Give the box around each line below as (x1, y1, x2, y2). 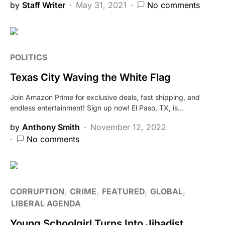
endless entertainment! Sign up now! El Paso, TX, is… (10, 103, 184, 112)
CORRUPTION (10, 186, 64, 196)
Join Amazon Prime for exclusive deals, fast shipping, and (10, 92, 200, 101)
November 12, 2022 (90, 122, 166, 132)
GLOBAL (150, 186, 183, 196)
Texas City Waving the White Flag (10, 71, 171, 83)
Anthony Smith (22, 122, 80, 132)
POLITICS (10, 52, 47, 62)
